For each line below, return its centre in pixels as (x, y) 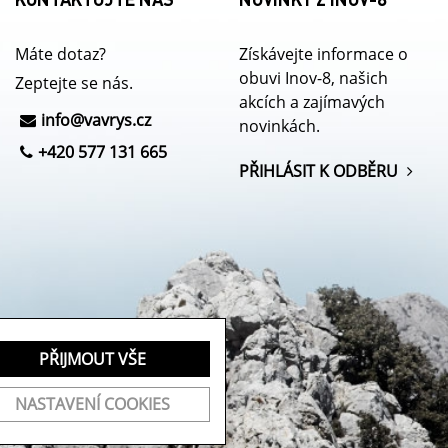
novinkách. (279, 126)
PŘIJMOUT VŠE (93, 358)
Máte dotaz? (60, 54)
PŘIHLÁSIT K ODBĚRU (320, 171)
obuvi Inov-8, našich (313, 78)
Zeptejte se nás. (74, 83)
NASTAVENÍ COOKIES (93, 404)
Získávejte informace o (323, 54)
